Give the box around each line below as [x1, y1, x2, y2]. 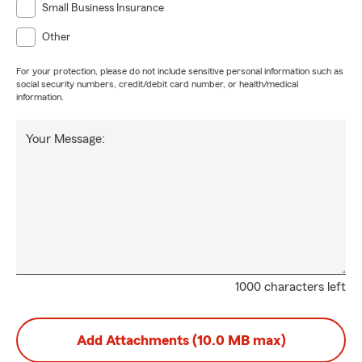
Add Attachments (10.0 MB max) [76, 333, 286, 347]
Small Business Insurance [42, 2, 164, 14]
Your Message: [26, 133, 105, 145]
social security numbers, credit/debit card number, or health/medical [16, 79, 298, 89]
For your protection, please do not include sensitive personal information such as [16, 66, 343, 76]
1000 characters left [235, 280, 346, 293]
